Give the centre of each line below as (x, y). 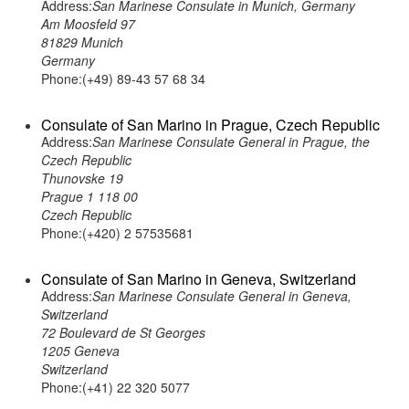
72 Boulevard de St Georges (123, 332)
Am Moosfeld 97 (88, 24)
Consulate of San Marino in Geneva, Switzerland (199, 279)
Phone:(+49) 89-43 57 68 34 (123, 79)
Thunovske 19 (82, 178)
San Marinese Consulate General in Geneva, (222, 296)
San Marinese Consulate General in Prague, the (231, 142)
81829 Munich (82, 42)
